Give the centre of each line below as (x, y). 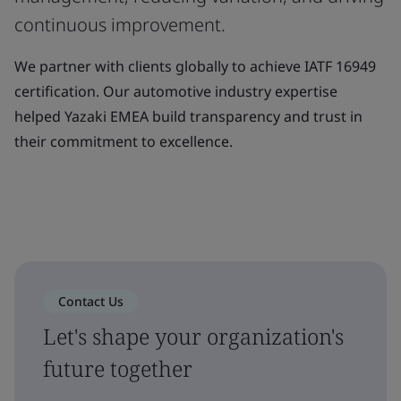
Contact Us (91, 301)
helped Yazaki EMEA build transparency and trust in (188, 116)
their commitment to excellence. (124, 141)
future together (118, 368)
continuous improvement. (120, 24)
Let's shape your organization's (193, 336)
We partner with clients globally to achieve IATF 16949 (195, 66)
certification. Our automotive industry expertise (176, 91)
